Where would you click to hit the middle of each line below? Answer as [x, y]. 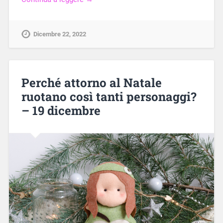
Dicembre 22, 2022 [59, 34]
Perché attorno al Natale [91, 83]
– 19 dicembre [61, 111]
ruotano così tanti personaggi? [109, 97]
